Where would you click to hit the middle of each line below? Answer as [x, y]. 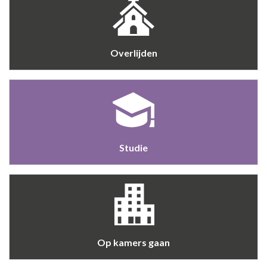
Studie [133, 148]
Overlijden [133, 53]
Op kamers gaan [133, 243]
